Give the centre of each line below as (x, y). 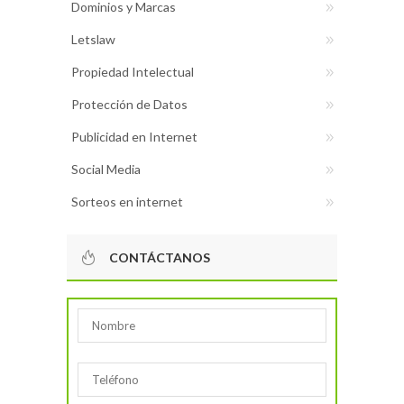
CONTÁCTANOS (160, 258)
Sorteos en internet (127, 202)
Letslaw (93, 40)
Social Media (106, 170)
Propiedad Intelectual (133, 72)
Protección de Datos (129, 105)
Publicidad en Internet (134, 137)
